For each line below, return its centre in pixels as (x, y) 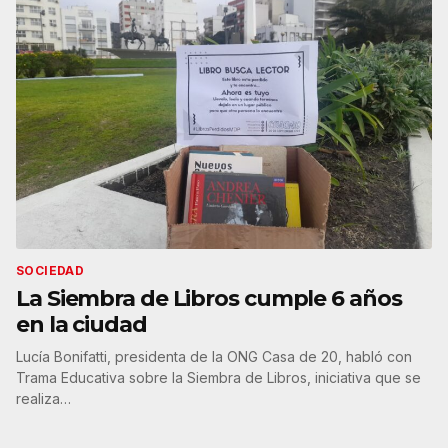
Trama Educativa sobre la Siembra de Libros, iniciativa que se (218, 377)
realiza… (43, 398)
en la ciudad (81, 324)
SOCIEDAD (50, 270)
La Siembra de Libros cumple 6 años (209, 298)
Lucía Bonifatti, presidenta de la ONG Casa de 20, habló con (214, 356)
